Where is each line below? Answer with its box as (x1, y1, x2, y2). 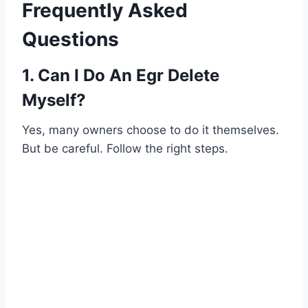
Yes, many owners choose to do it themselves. (22, 123, 279, 137)
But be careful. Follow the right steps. (22, 142, 228, 156)
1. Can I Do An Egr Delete (22, 65, 219, 86)
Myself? (22, 90, 86, 111)
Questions (22, 27, 119, 52)
